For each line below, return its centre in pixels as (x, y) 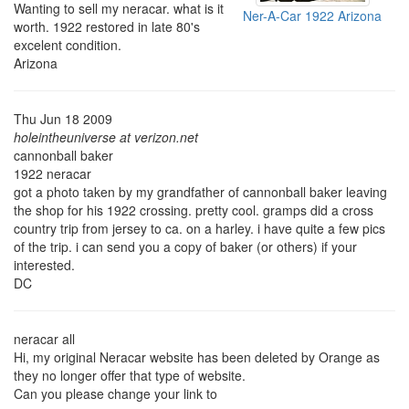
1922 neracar (52, 173)
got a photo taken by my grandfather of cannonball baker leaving (200, 191)
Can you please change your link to (115, 393)
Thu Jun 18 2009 (63, 118)
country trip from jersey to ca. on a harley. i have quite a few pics (199, 228)
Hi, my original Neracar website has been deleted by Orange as (197, 357)
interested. (44, 264)
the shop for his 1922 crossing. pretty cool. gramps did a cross (194, 210)
